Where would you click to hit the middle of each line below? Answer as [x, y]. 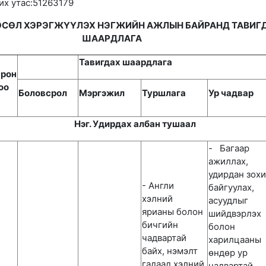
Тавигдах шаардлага [126, 62]
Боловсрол [43, 93]
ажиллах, [228, 161]
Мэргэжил [102, 93]
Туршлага [164, 93]
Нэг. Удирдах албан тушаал [135, 124]
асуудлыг [228, 200]
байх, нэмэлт [170, 251]
